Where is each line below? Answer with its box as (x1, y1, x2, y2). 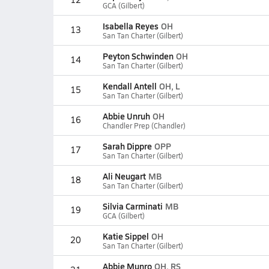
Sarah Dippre (102, 140, 152, 152)
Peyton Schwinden (102, 50, 174, 62)
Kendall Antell (102, 80, 157, 92)
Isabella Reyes (102, 20, 159, 32)
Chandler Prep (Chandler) (102, 121, 186, 130)
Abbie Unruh (102, 110, 150, 122)
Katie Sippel (102, 230, 149, 242)
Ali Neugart (102, 170, 146, 182)
